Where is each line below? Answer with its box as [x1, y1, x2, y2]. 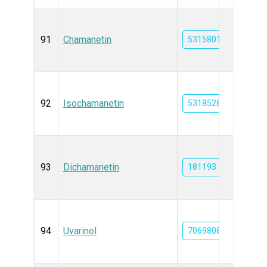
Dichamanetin [63, 162, 119, 173]
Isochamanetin [63, 98, 124, 109]
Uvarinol [63, 225, 97, 237]
